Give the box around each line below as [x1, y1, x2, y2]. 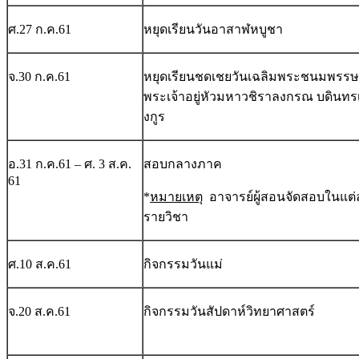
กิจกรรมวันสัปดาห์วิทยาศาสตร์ [143, 305, 315, 319]
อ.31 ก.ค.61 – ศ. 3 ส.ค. [8, 157, 131, 171]
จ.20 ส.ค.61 [8, 305, 71, 319]
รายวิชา [143, 210, 188, 224]
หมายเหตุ [150, 190, 203, 204]
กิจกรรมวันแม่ [143, 257, 223, 272]
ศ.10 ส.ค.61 [8, 257, 71, 272]
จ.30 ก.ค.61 [8, 70, 71, 84]
